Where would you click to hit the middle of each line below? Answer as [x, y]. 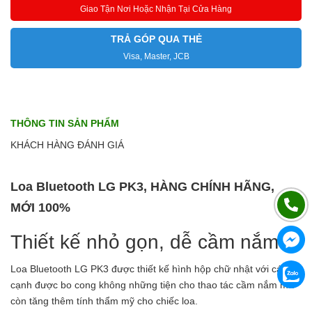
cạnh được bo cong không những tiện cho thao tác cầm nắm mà [152, 285]
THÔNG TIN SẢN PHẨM [65, 123]
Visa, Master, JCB [156, 56]
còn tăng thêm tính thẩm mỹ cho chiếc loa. [106, 301]
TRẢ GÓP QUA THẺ [156, 39]
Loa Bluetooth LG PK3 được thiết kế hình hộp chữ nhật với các [149, 269]
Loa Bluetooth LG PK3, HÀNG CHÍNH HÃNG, [142, 187]
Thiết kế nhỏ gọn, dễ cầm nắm [145, 242]
